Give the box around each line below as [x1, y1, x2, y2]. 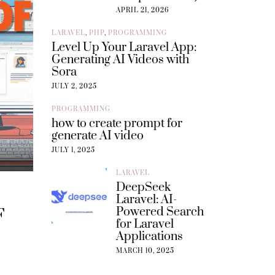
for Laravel [115, 216, 174, 232]
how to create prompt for [51, 115, 182, 131]
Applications [115, 228, 183, 244]
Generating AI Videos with [51, 52, 189, 68]
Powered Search [115, 204, 204, 220]
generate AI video [51, 128, 144, 144]
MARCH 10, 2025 [115, 246, 174, 255]
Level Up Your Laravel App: [51, 39, 196, 55]
